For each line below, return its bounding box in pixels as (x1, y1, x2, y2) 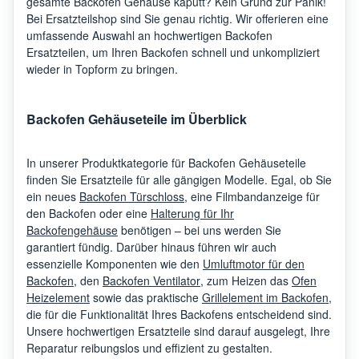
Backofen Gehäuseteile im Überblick (26, 109, 247, 128)
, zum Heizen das (200, 272, 292, 288)
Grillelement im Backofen (202, 288, 329, 305)
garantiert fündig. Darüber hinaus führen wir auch (26, 238, 276, 255)
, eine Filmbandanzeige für (184, 188, 320, 204)
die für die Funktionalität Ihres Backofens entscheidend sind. (26, 305, 332, 322)
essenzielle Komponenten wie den (26, 255, 203, 272)
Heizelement (26, 288, 90, 305)
